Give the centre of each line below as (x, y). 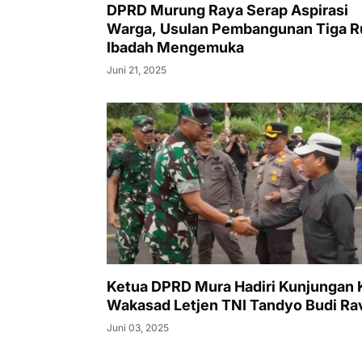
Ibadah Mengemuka (175, 47)
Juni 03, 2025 (138, 327)
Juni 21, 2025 (137, 69)
